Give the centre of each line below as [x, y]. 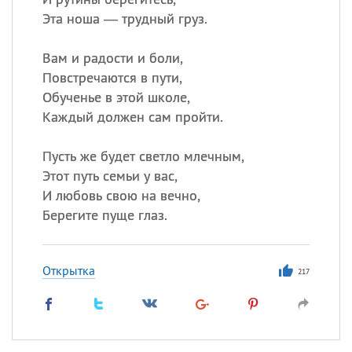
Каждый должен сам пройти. [132, 117]
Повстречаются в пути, [112, 77]
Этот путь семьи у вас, [110, 176]
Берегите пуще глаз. [104, 215]
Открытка [68, 270]
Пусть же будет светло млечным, [143, 156]
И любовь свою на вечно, [121, 195]
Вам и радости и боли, [112, 58]
